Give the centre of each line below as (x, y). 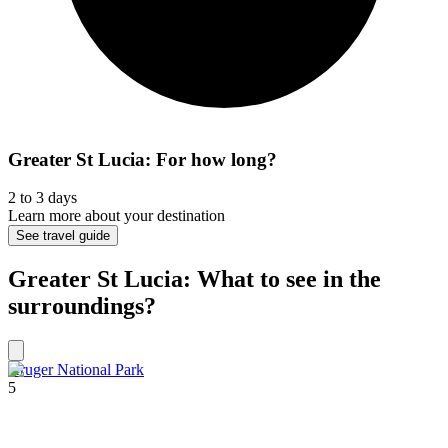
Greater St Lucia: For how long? (142, 159)
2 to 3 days (42, 198)
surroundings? (82, 306)
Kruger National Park (76, 370)
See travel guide (63, 236)
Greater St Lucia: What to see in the (194, 279)
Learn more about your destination (116, 216)
